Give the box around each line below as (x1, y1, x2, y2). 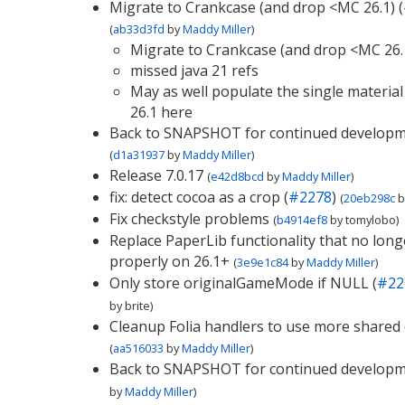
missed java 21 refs (129, 61, 259, 80)
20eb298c (343, 190, 395, 206)
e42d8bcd (210, 168, 264, 184)
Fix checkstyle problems (108, 209, 269, 229)
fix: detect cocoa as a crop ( (108, 187, 288, 207)
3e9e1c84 (236, 254, 288, 270)
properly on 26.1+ (108, 251, 230, 271)
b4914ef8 (276, 212, 327, 228)
